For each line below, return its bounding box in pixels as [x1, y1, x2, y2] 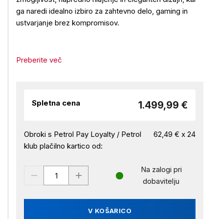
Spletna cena [32, 98, 80, 108]
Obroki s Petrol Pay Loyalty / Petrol [24, 130, 141, 139]
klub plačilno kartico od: [24, 141, 103, 151]
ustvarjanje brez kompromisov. [16, 18, 119, 27]
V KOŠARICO [88, 207, 132, 215]
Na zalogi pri [140, 165, 182, 174]
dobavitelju [143, 176, 180, 186]
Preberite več [16, 55, 62, 65]
